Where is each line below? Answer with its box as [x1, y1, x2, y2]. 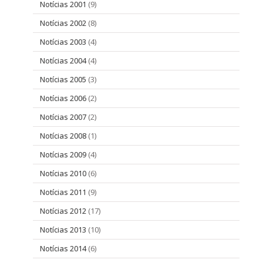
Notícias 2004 [40, 55, 86, 66]
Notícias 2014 [40, 242, 86, 254]
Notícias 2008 [40, 130, 86, 141]
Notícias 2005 [40, 73, 86, 85]
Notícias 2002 [40, 17, 86, 28]
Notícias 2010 [40, 167, 86, 178]
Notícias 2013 [40, 224, 86, 235]
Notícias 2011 [40, 186, 86, 197]
